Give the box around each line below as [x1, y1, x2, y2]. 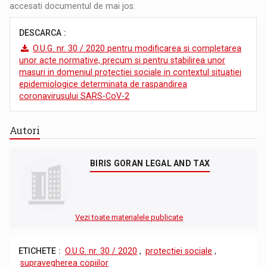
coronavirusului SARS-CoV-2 [19, 91, 130, 101]
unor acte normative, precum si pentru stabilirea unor [19, 55, 226, 65]
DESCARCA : [19, 27, 67, 38]
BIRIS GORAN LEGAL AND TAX [90, 158, 210, 168]
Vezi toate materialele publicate [75, 212, 183, 222]
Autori [10, 123, 41, 136]
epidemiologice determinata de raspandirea [19, 79, 188, 89]
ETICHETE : [18, 246, 61, 256]
